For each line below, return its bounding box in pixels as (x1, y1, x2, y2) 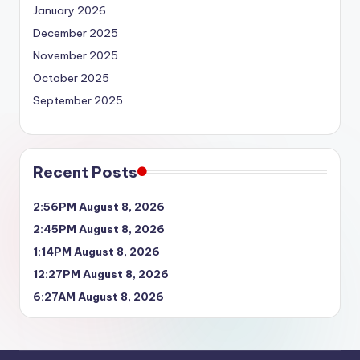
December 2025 (33, 25, 118, 40)
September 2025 (33, 92, 123, 108)
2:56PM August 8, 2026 (33, 198, 165, 214)
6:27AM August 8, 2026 (33, 288, 164, 304)
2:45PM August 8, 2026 (33, 221, 165, 236)
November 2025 (33, 47, 118, 63)
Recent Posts (33, 162, 137, 182)
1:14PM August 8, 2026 (33, 243, 160, 259)
